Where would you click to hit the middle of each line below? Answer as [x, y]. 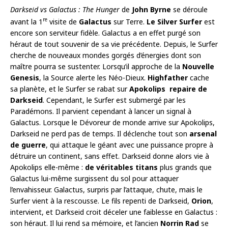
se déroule [189, 9]
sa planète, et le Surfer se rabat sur [70, 89]
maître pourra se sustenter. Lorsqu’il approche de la [96, 66]
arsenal [203, 133]
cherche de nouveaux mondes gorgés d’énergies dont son [106, 55]
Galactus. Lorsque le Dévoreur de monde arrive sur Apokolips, [112, 122]
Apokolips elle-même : [48, 167]
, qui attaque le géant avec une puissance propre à [130, 145]
